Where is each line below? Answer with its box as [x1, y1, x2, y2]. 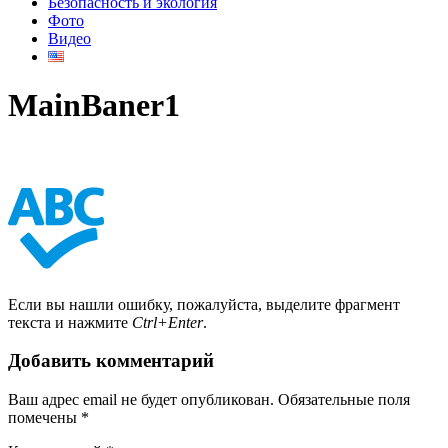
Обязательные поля [278, 391, 410, 409]
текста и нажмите [8, 313, 132, 331]
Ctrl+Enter [132, 313, 203, 331]
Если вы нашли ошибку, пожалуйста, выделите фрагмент [8, 295, 400, 313]
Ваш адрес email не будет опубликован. [8, 391, 274, 409]
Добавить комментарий [8, 350, 214, 372]
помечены [8, 409, 81, 427]
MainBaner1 [8, 87, 180, 124]
